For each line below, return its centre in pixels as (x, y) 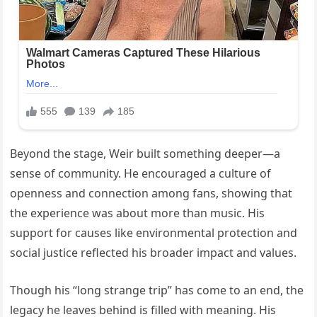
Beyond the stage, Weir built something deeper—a (145, 153)
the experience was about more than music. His (138, 213)
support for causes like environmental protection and (154, 232)
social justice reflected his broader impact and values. (154, 252)
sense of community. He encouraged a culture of (141, 173)
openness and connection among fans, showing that (151, 193)
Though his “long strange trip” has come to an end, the (157, 290)
